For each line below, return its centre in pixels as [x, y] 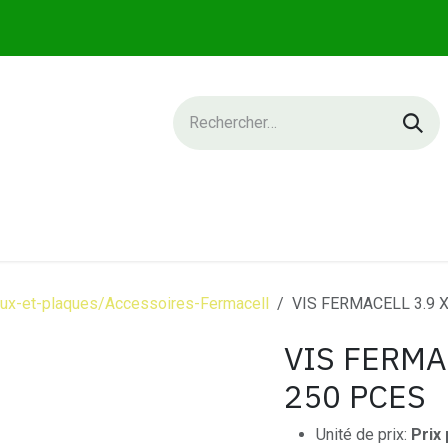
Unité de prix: [363, 434]
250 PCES [355, 396]
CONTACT [394, 225]
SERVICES [132, 225]
